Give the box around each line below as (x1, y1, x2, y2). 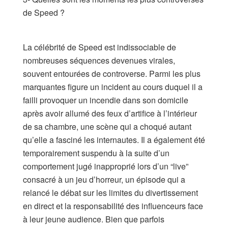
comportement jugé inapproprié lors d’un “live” (23, 160, 188, 172)
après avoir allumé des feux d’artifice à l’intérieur (23, 107, 197, 119)
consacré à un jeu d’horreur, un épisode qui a (23, 173, 185, 185)
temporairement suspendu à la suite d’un (23, 147, 169, 159)
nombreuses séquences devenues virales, (23, 54, 175, 66)
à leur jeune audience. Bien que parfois (23, 213, 164, 225)
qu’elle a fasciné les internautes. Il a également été (23, 133, 205, 146)
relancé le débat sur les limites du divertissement (23, 186, 198, 198)
